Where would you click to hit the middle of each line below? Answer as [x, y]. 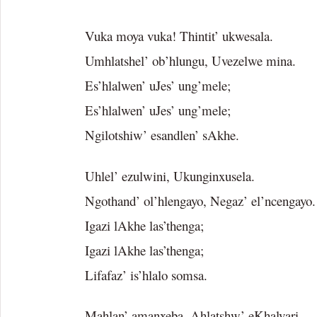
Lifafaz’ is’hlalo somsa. [146, 275]
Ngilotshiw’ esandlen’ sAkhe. [162, 135]
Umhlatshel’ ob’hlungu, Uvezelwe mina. [190, 61]
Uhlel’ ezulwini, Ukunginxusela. [170, 175]
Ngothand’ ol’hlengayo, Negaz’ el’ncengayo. [200, 200]
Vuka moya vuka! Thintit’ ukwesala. [179, 36]
